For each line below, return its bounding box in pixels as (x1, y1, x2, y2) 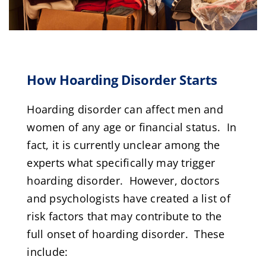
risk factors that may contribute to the (27, 208, 222, 223)
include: (27, 244, 68, 259)
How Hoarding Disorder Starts (27, 70, 217, 89)
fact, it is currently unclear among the (27, 137, 220, 152)
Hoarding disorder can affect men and (27, 102, 223, 116)
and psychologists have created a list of (27, 191, 231, 205)
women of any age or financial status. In (27, 119, 237, 134)
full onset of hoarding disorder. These (27, 226, 225, 241)
